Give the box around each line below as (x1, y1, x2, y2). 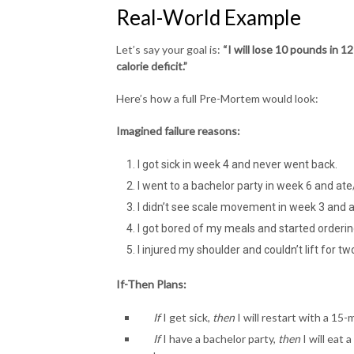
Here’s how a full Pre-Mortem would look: (116, 91, 318, 105)
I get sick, (160, 310, 213, 324)
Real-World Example (116, 4, 301, 30)
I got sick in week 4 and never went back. (137, 157, 337, 171)
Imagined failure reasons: (116, 123, 240, 137)
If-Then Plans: (116, 277, 186, 291)
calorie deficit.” (116, 58, 187, 73)
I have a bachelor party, (160, 331, 278, 345)
